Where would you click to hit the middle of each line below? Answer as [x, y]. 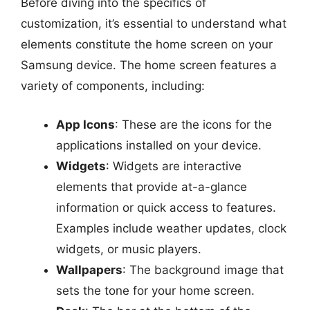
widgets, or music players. [129, 249]
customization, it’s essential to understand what [154, 24]
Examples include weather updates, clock [171, 228]
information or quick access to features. [166, 207]
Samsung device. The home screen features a [149, 65]
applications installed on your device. [159, 145]
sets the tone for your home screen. [155, 290]
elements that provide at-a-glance [152, 186]
